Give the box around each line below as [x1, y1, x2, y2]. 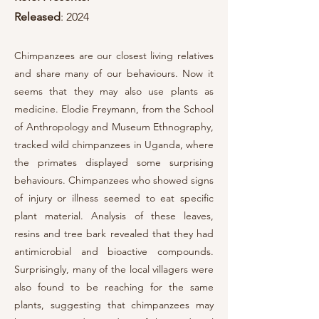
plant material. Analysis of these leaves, [14, 209, 214, 222]
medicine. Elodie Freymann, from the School [14, 103, 214, 115]
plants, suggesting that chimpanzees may [14, 298, 214, 311]
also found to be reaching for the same [14, 281, 214, 293]
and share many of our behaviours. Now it [14, 67, 214, 80]
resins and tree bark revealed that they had [14, 227, 214, 240]
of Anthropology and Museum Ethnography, [14, 120, 214, 133]
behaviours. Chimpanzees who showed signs [14, 174, 214, 187]
